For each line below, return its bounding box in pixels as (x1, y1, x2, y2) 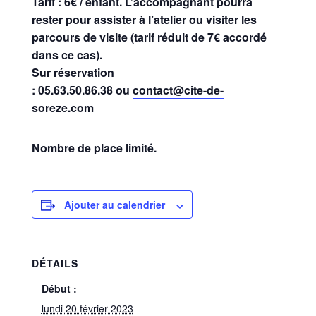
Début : (41, 281, 77, 296)
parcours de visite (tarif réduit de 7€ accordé (31, 29, 267, 46)
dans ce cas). (31, 47, 102, 63)
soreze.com (31, 99, 94, 116)
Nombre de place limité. (31, 140, 157, 157)
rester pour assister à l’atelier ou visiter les (31, 11, 257, 28)
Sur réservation (31, 64, 114, 81)
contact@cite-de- (132, 82, 224, 99)
